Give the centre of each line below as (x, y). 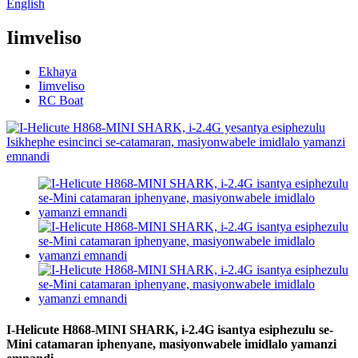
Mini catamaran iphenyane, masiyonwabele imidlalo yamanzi (171, 344)
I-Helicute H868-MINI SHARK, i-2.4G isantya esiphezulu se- (170, 330)
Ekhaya (58, 71)
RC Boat (61, 100)
